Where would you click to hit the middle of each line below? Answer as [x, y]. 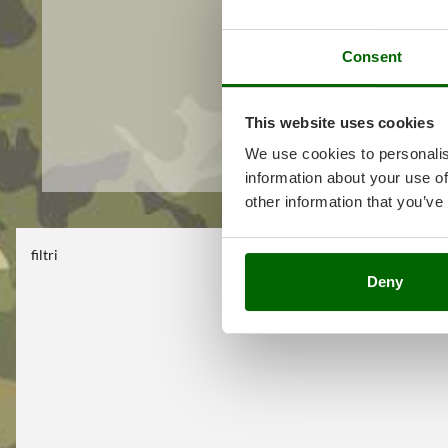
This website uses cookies [339, 122]
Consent [372, 57]
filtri [44, 254]
